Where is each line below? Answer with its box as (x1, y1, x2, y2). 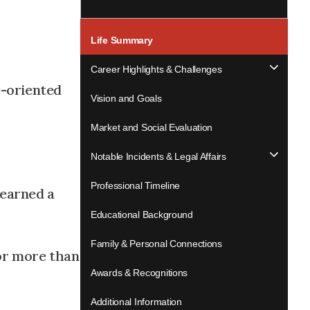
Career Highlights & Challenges (91, 64, 222, 75)
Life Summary (91, 35, 153, 46)
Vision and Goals (91, 93, 162, 104)
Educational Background (91, 209, 193, 220)
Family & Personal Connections (91, 238, 222, 249)
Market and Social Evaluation (91, 122, 213, 133)
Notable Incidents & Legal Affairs (91, 151, 226, 162)
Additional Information (91, 296, 182, 307)
